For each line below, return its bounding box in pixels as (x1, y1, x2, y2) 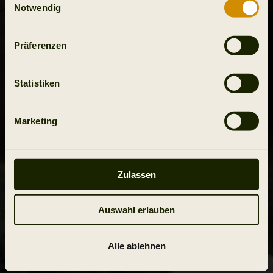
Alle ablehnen (107, 240, 166, 251)
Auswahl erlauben (98, 204, 175, 215)
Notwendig (14, 2, 61, 13)
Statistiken (14, 77, 60, 88)
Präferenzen (14, 40, 67, 51)
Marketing (14, 115, 57, 126)
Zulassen (117, 169, 156, 180)
